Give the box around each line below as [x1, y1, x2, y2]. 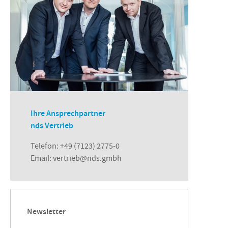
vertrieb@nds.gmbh [53, 153, 122, 164]
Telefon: [31, 141, 60, 152]
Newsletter [27, 206, 66, 217]
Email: [31, 153, 53, 164]
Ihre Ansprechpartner [31, 108, 105, 119]
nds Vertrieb [31, 120, 73, 131]
